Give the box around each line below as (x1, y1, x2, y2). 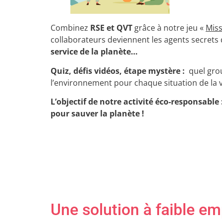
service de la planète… (51, 46, 138, 57)
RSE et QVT (90, 22, 132, 34)
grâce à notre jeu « (132, 22, 206, 34)
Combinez (51, 22, 90, 34)
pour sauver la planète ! (51, 108, 144, 119)
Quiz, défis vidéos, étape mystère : (51, 65, 187, 76)
